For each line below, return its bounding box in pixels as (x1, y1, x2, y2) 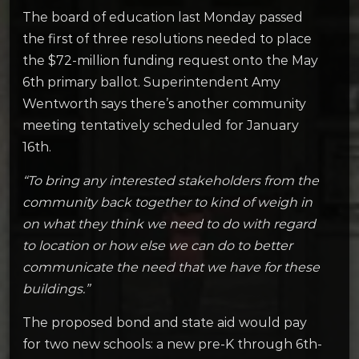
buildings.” (22, 280, 93, 296)
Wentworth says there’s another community (22, 95, 306, 111)
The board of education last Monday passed (22, 9, 303, 25)
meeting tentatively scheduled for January (22, 117, 299, 133)
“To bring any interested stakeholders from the (22, 172, 319, 188)
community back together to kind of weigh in (22, 194, 313, 210)
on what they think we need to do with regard (22, 216, 316, 232)
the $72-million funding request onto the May (22, 52, 318, 68)
